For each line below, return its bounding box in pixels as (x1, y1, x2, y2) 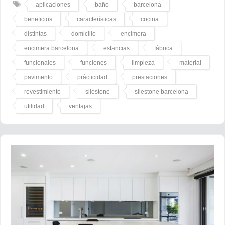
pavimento (24, 73, 53, 81)
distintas (24, 30, 47, 37)
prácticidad (77, 73, 107, 81)
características (77, 15, 116, 23)
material (179, 59, 201, 66)
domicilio (71, 30, 96, 37)
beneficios (24, 15, 52, 23)
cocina (141, 15, 159, 23)
